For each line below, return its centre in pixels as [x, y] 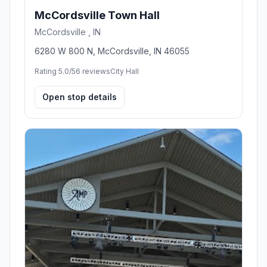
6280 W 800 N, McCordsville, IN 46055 [112, 51]
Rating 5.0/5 [55, 71]
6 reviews [93, 71]
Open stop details [80, 97]
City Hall [125, 71]
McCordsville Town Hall [97, 15]
